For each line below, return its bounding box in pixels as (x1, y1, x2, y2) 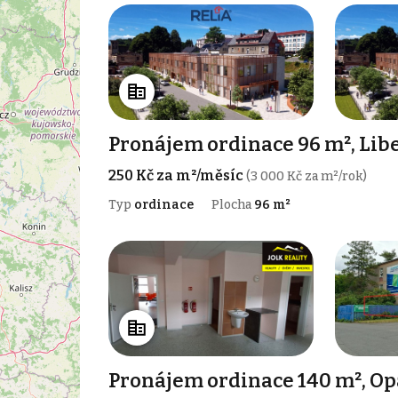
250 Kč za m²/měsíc (107, 167, 246, 185)
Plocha (211, 197, 254, 213)
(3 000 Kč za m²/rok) (245, 169, 367, 185)
